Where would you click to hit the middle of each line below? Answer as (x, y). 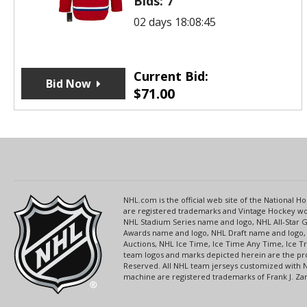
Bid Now (68, 83)
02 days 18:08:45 (174, 22)
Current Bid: (171, 76)
